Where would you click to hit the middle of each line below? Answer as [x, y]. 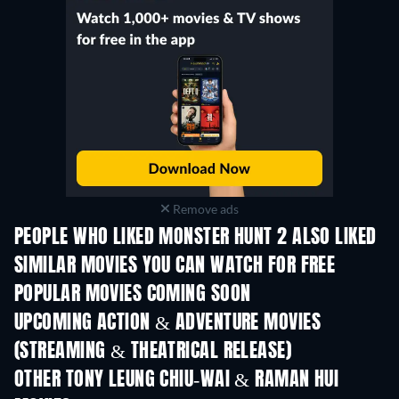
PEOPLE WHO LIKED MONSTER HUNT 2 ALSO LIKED [195, 237]
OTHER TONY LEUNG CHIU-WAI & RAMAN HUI [177, 380]
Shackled [362, 365]
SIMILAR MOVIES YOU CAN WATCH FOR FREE [175, 266]
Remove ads [204, 208]
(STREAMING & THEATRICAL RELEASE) [153, 351]
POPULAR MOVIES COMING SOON [133, 294]
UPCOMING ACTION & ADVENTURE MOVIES [167, 323]
